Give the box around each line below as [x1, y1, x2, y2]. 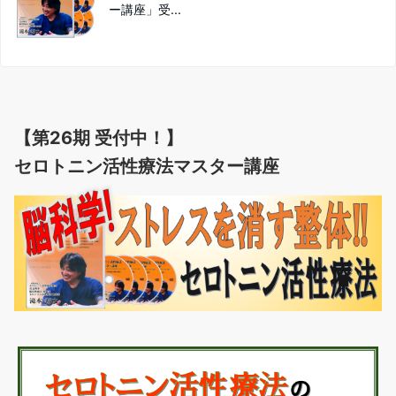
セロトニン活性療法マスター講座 [14, 156, 279, 177]
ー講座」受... [109, 2, 181, 17]
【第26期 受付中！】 [14, 127, 183, 148]
